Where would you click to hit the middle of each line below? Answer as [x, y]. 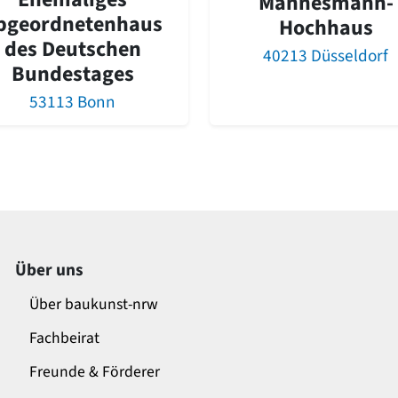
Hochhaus [326, 28]
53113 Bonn [72, 102]
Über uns [49, 270]
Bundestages [72, 74]
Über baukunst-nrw [94, 304]
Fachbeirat [64, 338]
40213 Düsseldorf [326, 56]
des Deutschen [72, 49]
